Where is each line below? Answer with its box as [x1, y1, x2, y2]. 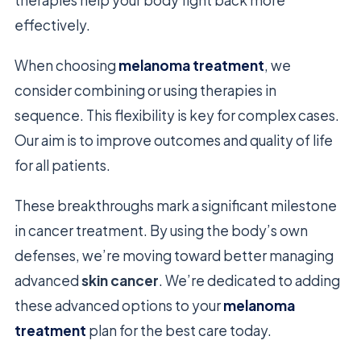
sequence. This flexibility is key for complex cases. [15, 106, 339, 125]
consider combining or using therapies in [15, 81, 276, 100]
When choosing [15, 56, 118, 75]
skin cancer [81, 272, 159, 290]
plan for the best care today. [86, 322, 272, 340]
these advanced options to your [15, 297, 223, 315]
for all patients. [15, 156, 110, 175]
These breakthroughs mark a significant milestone [15, 197, 337, 215]
